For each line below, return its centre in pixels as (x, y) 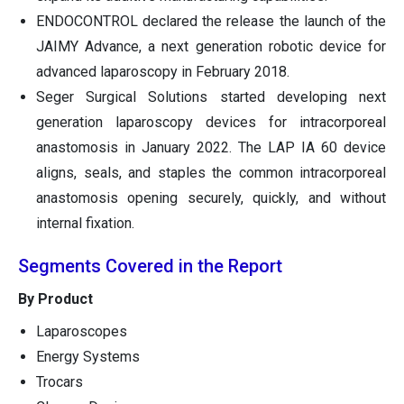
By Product (55, 299)
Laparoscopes (82, 332)
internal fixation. (85, 224)
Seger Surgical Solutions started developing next (211, 97)
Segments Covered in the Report (150, 266)
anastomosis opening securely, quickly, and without (211, 198)
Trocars (60, 382)
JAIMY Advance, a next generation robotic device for (211, 47)
